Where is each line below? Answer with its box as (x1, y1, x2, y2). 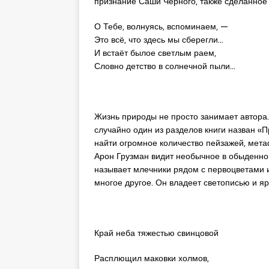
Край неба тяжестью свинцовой (94, 226, 219, 240)
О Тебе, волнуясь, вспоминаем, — (94, 19, 228, 33)
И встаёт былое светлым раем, (94, 46, 216, 59)
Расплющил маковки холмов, (94, 251, 209, 265)
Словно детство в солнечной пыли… (94, 59, 235, 73)
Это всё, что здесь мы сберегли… (94, 32, 223, 46)
